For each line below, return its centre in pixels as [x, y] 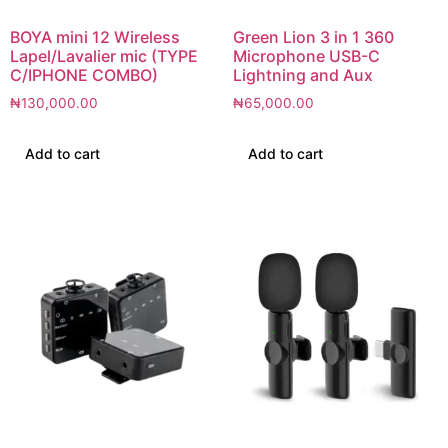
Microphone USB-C [306, 56]
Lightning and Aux [302, 75]
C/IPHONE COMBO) [84, 75]
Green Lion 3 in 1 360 [313, 37]
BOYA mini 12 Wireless [95, 37]
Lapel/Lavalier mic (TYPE [104, 56]
